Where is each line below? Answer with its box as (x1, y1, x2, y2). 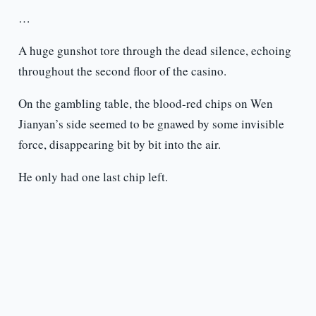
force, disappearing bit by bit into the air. (18, 136, 221, 153)
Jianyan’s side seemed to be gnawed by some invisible (18, 116, 284, 133)
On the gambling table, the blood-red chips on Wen (18, 95, 273, 112)
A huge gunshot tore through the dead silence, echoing (18, 42, 291, 59)
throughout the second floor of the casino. (18, 63, 226, 80)
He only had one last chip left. (18, 169, 168, 186)
